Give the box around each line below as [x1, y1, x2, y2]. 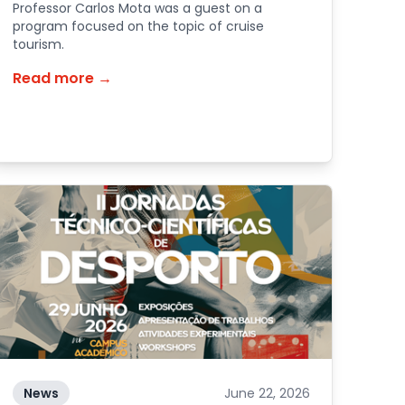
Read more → [13, 68, 113, 89]
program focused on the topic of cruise [13, 17, 265, 35]
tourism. [13, 35, 65, 53]
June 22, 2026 [223, 384, 310, 402]
